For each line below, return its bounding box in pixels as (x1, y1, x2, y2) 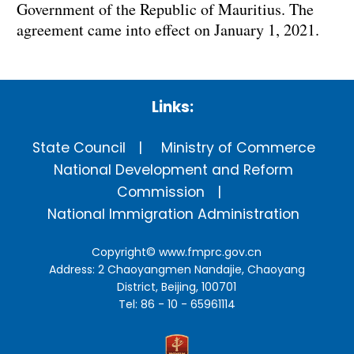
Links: (151, 96, 194, 119)
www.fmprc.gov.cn (159, 244, 262, 261)
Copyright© (92, 244, 160, 261)
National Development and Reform (54, 160, 294, 180)
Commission (117, 183, 205, 202)
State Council (32, 138, 126, 158)
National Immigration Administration (47, 205, 300, 224)
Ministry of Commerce (160, 138, 315, 158)
